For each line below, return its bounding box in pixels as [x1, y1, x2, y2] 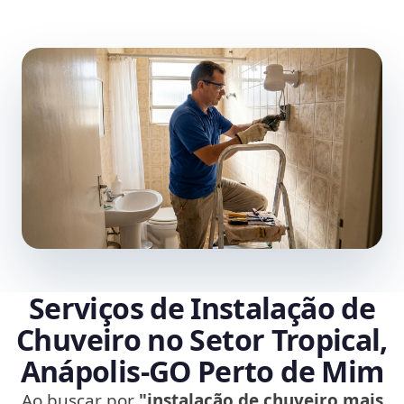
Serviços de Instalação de [29, 289, 375, 328]
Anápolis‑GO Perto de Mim [20, 352, 384, 391]
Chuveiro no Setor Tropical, [16, 320, 388, 360]
